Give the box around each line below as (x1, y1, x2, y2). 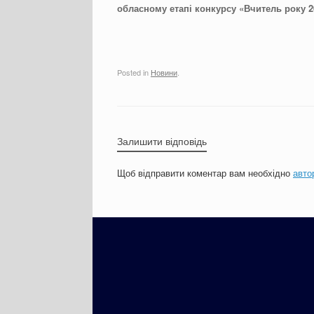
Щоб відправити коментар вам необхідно (117, 165, 293, 179)
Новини (151, 66, 177, 78)
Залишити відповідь (117, 133, 207, 148)
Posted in (117, 66, 151, 78)
